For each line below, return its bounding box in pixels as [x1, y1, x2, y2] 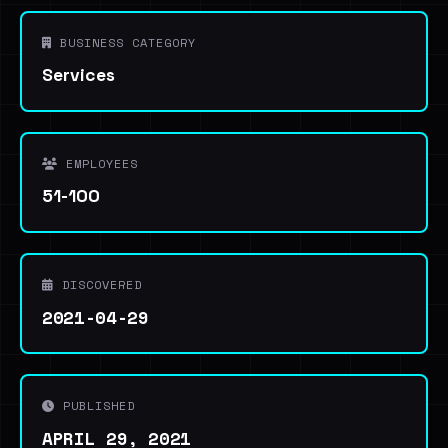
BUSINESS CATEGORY [52, 34, 196, 51]
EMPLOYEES [58, 155, 138, 172]
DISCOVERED [54, 276, 142, 293]
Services [42, 64, 115, 86]
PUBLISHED [55, 397, 135, 414]
